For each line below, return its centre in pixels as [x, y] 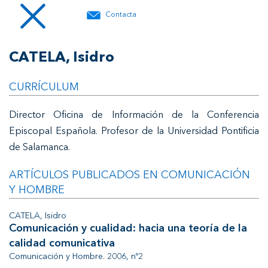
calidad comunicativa [62, 243]
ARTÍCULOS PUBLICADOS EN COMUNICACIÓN [130, 175]
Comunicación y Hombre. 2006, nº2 [76, 257]
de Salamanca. [39, 148]
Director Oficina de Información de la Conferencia [134, 115]
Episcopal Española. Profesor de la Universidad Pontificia [134, 132]
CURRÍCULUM [44, 87]
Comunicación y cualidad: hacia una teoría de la [128, 229]
